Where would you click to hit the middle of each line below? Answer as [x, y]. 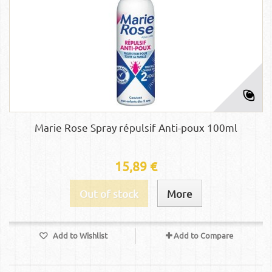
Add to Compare [203, 235]
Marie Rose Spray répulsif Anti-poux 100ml [136, 127]
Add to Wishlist [79, 235]
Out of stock [109, 193]
